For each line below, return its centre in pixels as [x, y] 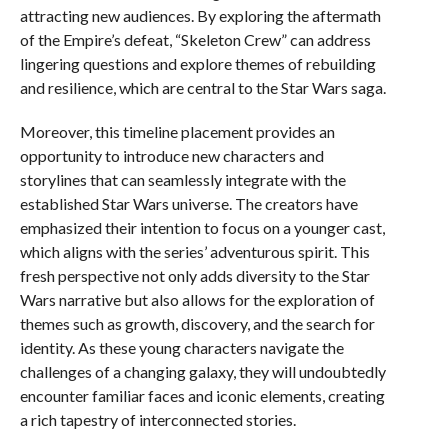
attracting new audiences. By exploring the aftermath [200, 15]
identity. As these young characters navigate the [181, 347]
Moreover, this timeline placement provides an [177, 131]
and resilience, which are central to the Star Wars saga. [202, 87]
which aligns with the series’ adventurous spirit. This [194, 251]
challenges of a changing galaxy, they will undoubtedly [202, 371]
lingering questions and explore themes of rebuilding [197, 63]
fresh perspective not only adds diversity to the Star [194, 275]
